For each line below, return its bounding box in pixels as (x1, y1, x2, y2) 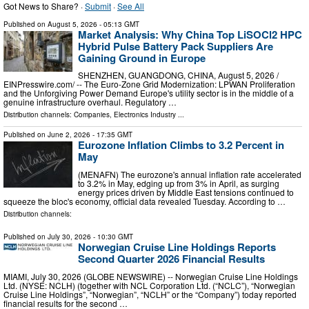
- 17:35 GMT (90, 130, 132, 140)
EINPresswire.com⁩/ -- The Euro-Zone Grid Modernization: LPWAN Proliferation (3, 78, 295, 90)
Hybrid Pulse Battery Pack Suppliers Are (78, 38, 273, 54)
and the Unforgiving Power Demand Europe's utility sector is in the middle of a (3, 87, 294, 99)
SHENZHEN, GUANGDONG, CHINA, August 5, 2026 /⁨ (78, 69, 279, 81)
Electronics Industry (114, 110, 176, 120)
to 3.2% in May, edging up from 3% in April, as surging (78, 177, 279, 190)
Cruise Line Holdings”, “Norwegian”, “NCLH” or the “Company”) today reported (3, 288, 297, 300)
